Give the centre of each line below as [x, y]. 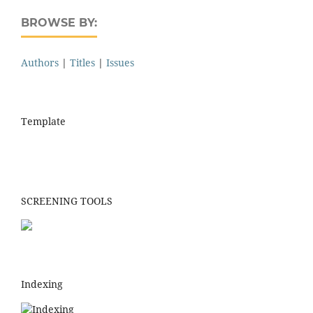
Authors [40, 62]
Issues [120, 62]
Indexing [42, 284]
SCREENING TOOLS [67, 201]
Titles [82, 62]
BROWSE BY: [59, 22]
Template [43, 121]
